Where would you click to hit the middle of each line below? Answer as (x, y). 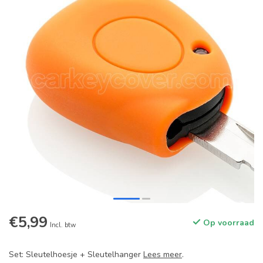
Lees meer (163, 254)
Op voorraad (227, 223)
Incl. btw (63, 225)
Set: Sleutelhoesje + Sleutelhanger (76, 254)
